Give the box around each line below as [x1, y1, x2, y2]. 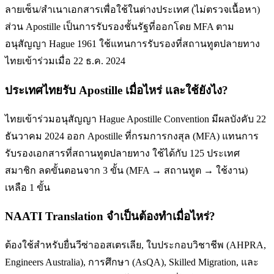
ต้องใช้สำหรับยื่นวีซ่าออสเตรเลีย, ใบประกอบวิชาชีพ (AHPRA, [5, 240, 266, 250]
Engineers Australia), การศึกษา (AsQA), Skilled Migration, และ [5, 257, 259, 267]
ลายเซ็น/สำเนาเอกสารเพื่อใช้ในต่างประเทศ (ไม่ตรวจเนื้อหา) [5, 4, 260, 15]
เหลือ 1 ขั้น [5, 182, 50, 193]
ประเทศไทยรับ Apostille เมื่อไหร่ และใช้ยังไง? [5, 83, 228, 97]
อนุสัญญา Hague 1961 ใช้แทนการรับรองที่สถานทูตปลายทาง [5, 39, 260, 50]
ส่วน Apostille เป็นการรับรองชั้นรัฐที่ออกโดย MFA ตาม [5, 21, 234, 32]
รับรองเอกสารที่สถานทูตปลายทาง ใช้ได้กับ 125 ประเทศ [5, 147, 240, 158]
